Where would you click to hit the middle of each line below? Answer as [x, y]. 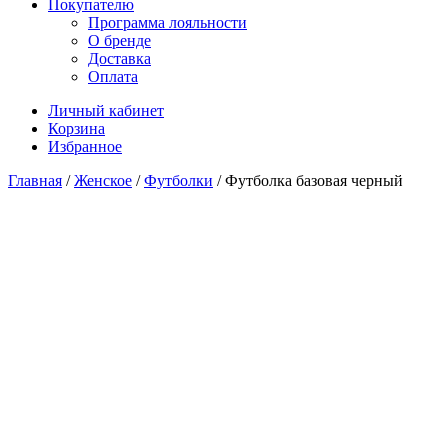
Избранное [85, 146]
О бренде [119, 40]
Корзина [76, 128]
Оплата [113, 76]
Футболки [178, 180]
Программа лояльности [167, 22]
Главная [35, 180]
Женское [103, 180]
